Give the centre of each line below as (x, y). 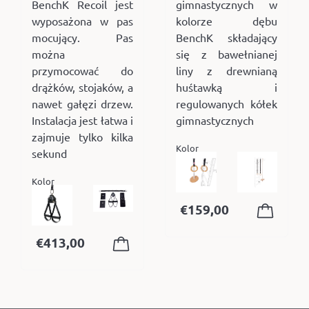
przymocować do (82, 71)
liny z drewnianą (227, 71)
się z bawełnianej (227, 54)
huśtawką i (227, 87)
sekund (49, 153)
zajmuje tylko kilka (82, 137)
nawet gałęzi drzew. (82, 104)
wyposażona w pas (82, 21)
